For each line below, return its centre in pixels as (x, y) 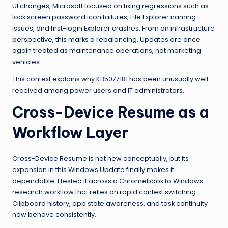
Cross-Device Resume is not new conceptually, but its (101, 158)
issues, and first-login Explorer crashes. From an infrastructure (113, 28)
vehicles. (27, 62)
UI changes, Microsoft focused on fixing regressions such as (110, 6)
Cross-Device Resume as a (111, 112)
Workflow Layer (70, 132)
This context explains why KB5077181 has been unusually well (110, 79)
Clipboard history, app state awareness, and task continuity (110, 203)
